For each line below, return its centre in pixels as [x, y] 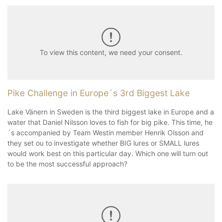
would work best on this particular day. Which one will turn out [108, 153]
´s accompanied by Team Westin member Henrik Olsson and [106, 132]
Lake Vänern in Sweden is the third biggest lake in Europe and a [111, 111]
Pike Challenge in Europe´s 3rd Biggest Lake [99, 93]
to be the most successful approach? [68, 164]
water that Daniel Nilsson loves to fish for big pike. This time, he [110, 122]
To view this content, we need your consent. [111, 53]
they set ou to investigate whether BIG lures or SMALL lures [103, 143]
